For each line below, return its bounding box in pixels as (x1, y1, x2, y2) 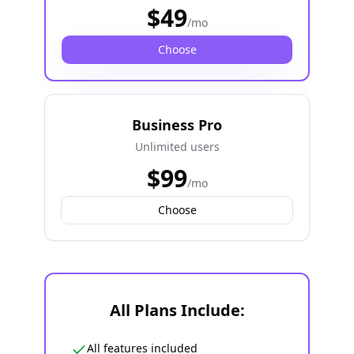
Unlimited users (134, 139, 220, 154)
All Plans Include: (109, 299, 245, 321)
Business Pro (132, 115, 222, 134)
